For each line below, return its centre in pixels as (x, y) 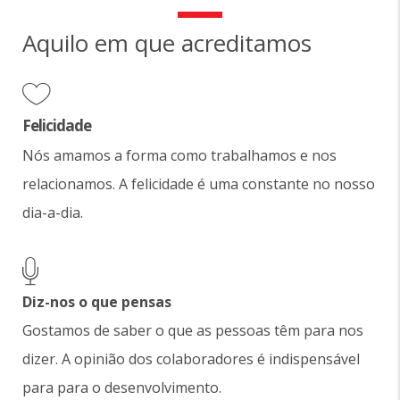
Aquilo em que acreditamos (167, 43)
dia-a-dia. (53, 212)
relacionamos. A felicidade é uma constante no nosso (199, 184)
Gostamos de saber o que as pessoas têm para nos (193, 330)
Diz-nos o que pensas (97, 302)
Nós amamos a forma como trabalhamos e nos (179, 155)
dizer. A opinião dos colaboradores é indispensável (191, 359)
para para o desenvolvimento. (122, 387)
